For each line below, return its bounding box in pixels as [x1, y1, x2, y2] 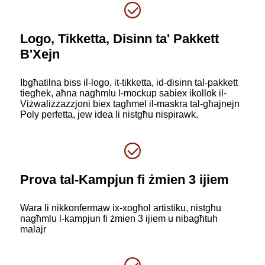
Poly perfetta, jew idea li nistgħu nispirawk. [20, 109, 198, 119]
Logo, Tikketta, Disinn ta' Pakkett [20, 31, 219, 46]
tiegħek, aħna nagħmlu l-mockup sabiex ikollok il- [20, 88, 227, 98]
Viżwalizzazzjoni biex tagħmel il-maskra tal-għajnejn [20, 98, 240, 109]
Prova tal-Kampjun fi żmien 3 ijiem [20, 172, 229, 187]
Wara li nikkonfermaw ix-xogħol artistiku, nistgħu [20, 202, 221, 213]
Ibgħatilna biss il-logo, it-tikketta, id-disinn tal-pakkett [20, 77, 238, 88]
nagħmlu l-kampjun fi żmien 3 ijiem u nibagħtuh [20, 213, 218, 224]
